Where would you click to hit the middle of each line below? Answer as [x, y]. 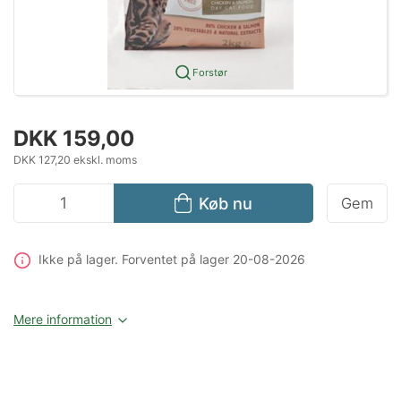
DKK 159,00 [74, 138]
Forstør [209, 72]
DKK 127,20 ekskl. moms [75, 159]
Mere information [63, 320]
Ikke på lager [76, 259]
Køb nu [225, 203]
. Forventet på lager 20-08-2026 [209, 259]
